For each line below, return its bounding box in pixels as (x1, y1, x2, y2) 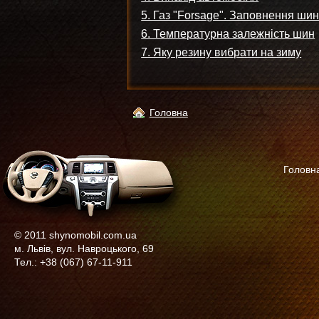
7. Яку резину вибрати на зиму (141, 46, 302, 58)
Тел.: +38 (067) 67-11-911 (14, 256, 132, 268)
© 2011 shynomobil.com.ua (14, 229, 137, 241)
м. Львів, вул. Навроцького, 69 (14, 243, 154, 255)
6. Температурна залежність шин (141, 28, 315, 40)
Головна (149, 107, 188, 118)
